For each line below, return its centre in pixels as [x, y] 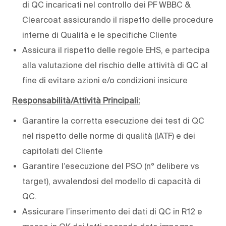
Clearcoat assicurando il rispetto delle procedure [118, 19]
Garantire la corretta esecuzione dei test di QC [113, 120]
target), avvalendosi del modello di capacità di [111, 181]
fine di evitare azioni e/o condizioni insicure [105, 80]
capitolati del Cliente [63, 151]
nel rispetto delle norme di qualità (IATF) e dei [109, 135]
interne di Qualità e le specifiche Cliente [100, 35]
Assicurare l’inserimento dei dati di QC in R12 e [112, 211]
